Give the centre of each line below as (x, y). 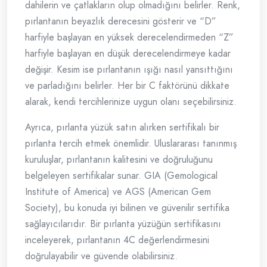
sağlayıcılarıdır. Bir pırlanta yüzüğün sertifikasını (123, 224)
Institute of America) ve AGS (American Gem (118, 192)
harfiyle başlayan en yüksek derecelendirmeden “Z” (129, 38)
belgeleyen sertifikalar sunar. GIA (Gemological (121, 176)
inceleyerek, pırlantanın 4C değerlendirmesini (117, 240)
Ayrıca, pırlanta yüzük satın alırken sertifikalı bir (122, 128)
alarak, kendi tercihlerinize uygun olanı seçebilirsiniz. (131, 102)
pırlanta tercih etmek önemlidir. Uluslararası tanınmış (131, 144)
